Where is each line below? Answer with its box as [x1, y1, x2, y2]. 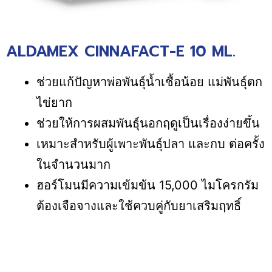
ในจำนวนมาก [36, 157, 114, 172]
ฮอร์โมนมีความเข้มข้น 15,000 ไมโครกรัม [36, 177, 259, 192]
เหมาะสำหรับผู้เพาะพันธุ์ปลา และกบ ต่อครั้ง [36, 136, 265, 151]
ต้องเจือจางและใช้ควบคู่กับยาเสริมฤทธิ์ [36, 198, 241, 213]
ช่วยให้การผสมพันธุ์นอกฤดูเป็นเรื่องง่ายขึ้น [36, 115, 260, 131]
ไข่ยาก [36, 95, 76, 110]
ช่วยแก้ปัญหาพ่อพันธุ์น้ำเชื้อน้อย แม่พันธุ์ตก [36, 74, 262, 89]
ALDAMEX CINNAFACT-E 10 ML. [6, 39, 236, 63]
